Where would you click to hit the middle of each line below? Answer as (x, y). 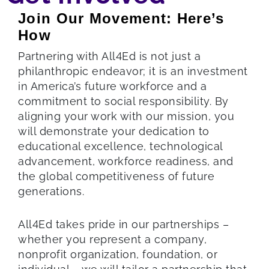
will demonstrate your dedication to (114, 131)
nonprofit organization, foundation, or (118, 254)
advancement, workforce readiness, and (126, 161)
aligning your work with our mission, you (126, 116)
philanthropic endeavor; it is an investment (133, 71)
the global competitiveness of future (116, 176)
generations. (51, 191)
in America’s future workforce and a (113, 86)
